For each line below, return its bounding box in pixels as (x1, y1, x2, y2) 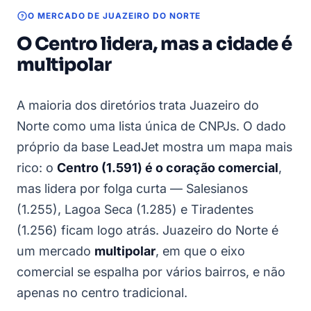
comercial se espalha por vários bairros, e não (17, 264, 285, 280)
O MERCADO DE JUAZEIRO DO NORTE (28, 11, 201, 22)
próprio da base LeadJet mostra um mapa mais (17, 140, 292, 155)
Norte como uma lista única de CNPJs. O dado (17, 119, 286, 134)
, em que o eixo (155, 244, 245, 259)
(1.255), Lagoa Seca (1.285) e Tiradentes (17, 202, 253, 217)
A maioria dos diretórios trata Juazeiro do (17, 98, 259, 113)
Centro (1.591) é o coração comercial (57, 160, 278, 176)
